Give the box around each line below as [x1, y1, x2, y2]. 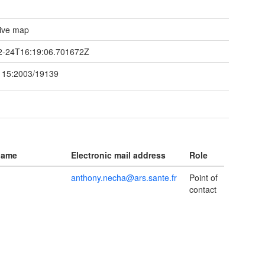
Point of [189, 172, 218, 183]
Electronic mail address [71, 149, 166, 161]
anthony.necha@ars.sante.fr [71, 172, 177, 183]
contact [189, 183, 216, 195]
